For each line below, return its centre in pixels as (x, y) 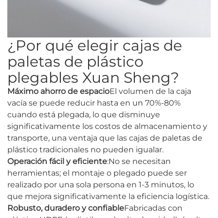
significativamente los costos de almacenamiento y (107, 127)
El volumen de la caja (150, 91)
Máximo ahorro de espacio (58, 91)
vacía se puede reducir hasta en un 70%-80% (94, 103)
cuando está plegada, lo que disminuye (84, 115)
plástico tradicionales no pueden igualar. (85, 150)
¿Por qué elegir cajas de (95, 46)
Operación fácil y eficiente (57, 162)
